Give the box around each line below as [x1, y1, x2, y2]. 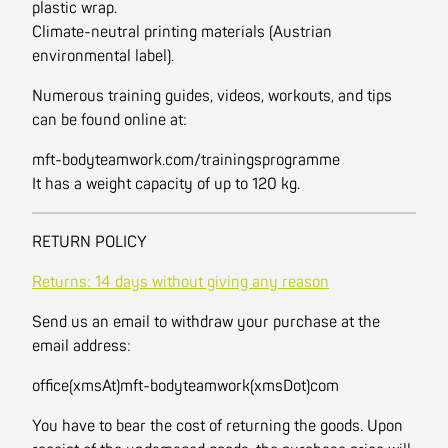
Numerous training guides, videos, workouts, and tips [32, 88, 392, 104]
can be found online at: [32, 112, 187, 128]
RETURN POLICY [32, 234, 147, 250]
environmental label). [32, 48, 174, 64]
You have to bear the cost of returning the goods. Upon [32, 418, 403, 434]
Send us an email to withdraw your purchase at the [32, 314, 380, 330]
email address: [32, 338, 131, 354]
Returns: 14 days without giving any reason [32, 274, 329, 290]
